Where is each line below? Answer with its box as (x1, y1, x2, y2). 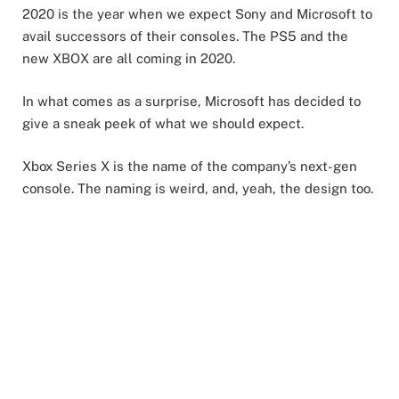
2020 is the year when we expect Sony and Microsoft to (22, 6, 372, 21)
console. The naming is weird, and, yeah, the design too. (22, 181, 373, 197)
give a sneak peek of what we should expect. (22, 116, 304, 132)
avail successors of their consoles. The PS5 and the (22, 28, 348, 44)
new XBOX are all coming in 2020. (22, 51, 235, 66)
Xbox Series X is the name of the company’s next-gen (22, 159, 357, 175)
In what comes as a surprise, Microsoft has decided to (22, 94, 361, 110)
